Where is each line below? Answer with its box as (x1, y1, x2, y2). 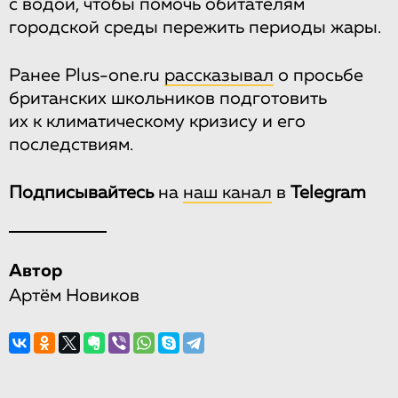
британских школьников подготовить (9, 89, 327, 107)
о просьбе (274, 66, 363, 84)
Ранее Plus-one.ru (9, 66, 164, 84)
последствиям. (9, 135, 133, 154)
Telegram (291, 183, 366, 202)
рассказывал (164, 66, 274, 84)
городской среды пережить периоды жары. (9, 18, 381, 36)
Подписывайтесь (9, 183, 154, 202)
